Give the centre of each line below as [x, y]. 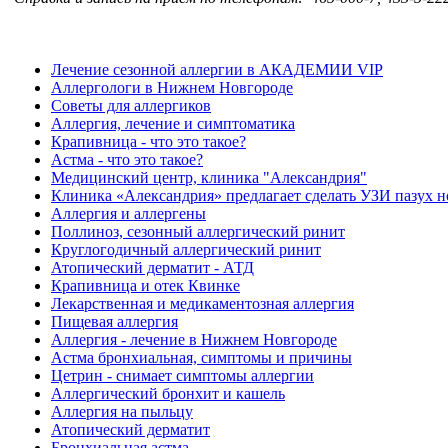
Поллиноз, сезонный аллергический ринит [198, 231]
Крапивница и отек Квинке [145, 285]
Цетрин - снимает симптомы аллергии [182, 375]
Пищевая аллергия [114, 321]
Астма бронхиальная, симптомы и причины [201, 357]
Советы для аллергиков [131, 105]
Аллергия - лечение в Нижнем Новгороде [194, 339]
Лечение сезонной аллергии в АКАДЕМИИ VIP [217, 69]
